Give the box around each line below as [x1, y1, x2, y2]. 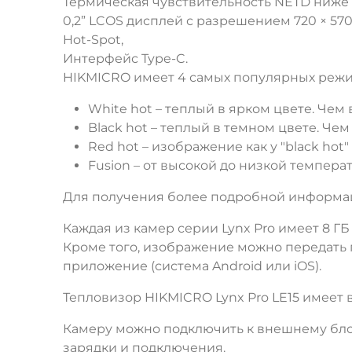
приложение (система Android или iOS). [63, 258, 321, 274]
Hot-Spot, [63, 32, 123, 48]
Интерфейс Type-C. [63, 51, 188, 67]
